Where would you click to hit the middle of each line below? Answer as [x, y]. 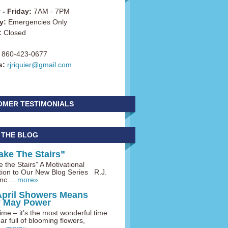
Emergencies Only [37, 22]
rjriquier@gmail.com [39, 65]
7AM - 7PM [51, 11]
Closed [14, 33]
